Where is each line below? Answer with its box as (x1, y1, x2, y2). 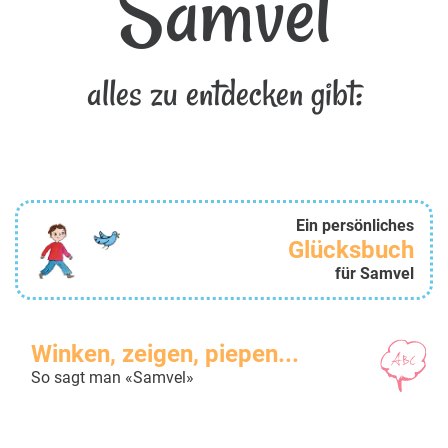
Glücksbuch (288, 236, 414, 265)
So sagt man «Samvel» (31, 368, 194, 388)
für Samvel (335, 264, 414, 284)
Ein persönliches (296, 216, 414, 236)
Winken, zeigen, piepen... (31, 340, 299, 369)
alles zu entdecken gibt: (86, 69, 362, 119)
